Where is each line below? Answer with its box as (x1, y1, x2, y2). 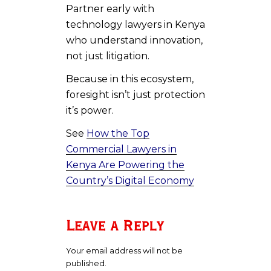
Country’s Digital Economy (66, 174, 194, 186)
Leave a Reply (66, 217, 164, 235)
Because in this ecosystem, (66, 73, 194, 85)
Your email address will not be (66, 245, 183, 255)
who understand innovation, (66, 34, 203, 46)
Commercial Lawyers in (66, 143, 177, 155)
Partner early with (66, 2, 154, 15)
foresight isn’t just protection (66, 88, 205, 100)
